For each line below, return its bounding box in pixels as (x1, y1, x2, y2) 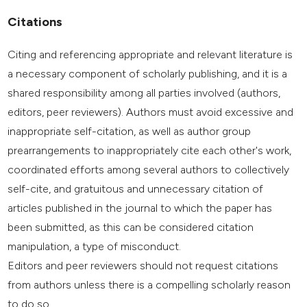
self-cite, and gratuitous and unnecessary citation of (8, 182, 264, 195)
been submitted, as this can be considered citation (8, 220, 254, 234)
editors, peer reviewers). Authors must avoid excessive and (8, 105, 294, 119)
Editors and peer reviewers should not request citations (8, 258, 279, 272)
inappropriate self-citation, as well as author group (8, 124, 251, 138)
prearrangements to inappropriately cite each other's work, (8, 143, 292, 157)
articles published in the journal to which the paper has (8, 201, 273, 214)
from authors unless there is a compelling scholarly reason (8, 278, 291, 291)
